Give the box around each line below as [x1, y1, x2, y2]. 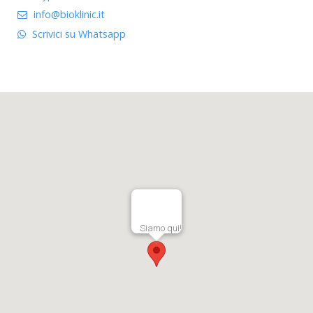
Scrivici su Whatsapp [32, 27, 126, 41]
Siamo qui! [140, 222, 182, 233]
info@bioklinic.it [34, 7, 105, 21]
